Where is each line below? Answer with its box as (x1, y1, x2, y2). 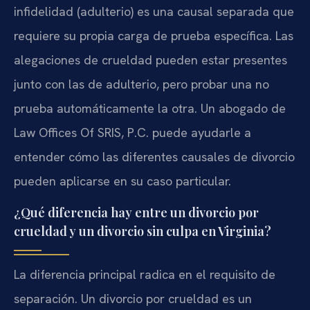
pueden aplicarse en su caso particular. (14, 173, 231, 190)
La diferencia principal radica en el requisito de (14, 266, 275, 282)
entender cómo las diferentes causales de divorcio (14, 149, 295, 165)
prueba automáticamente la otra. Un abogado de (14, 100, 286, 117)
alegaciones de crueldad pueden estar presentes (14, 52, 287, 69)
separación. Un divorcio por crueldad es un (14, 290, 252, 307)
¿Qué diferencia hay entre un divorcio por (14, 203, 259, 221)
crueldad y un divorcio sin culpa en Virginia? (14, 222, 271, 239)
